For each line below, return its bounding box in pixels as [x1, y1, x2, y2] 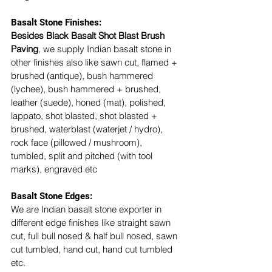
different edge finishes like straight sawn [11, 216, 173, 228]
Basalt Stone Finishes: [11, 16, 104, 28]
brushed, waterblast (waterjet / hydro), [11, 123, 165, 135]
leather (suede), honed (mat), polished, [11, 96, 168, 108]
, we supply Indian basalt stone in [38, 42, 174, 55]
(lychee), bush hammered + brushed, [11, 83, 163, 95]
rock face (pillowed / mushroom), [11, 136, 144, 148]
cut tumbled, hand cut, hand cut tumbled [11, 243, 175, 255]
